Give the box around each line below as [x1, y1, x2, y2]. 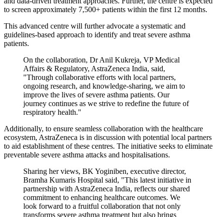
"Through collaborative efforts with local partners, [23, 73, 176, 81]
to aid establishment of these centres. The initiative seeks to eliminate [4, 141, 213, 150]
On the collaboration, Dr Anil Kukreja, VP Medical [23, 55, 180, 64]
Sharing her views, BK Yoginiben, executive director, [23, 167, 186, 175]
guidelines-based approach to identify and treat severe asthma [4, 30, 190, 39]
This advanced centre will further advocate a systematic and [4, 21, 186, 30]
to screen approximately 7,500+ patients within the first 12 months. [4, 5, 207, 14]
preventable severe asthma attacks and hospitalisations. [4, 150, 170, 159]
